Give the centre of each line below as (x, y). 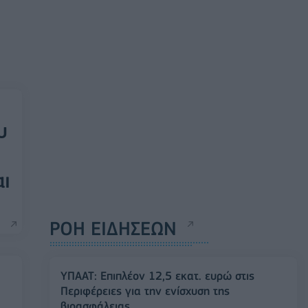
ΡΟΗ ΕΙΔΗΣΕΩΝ (113, 229)
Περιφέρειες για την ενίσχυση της (145, 291)
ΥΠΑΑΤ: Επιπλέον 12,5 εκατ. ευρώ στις (157, 276)
